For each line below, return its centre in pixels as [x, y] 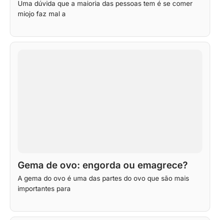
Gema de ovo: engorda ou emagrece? [103, 165]
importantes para [44, 188]
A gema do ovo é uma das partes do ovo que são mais [103, 178]
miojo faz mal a [42, 14]
